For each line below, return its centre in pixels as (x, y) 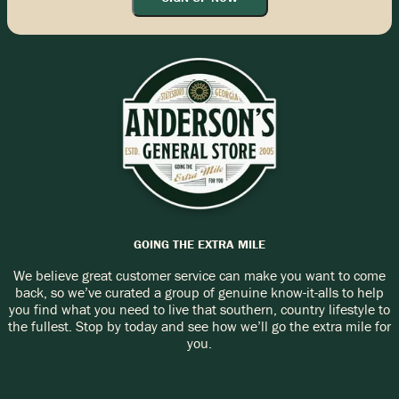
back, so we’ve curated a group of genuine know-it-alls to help (199, 292)
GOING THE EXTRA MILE (199, 244)
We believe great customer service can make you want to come (199, 275)
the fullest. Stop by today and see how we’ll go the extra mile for (199, 326)
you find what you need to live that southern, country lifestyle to (199, 309)
